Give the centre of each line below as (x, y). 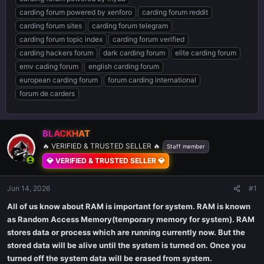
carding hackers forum (56, 53)
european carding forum (59, 80)
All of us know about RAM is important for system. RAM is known (129, 206)
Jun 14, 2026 (29, 188)
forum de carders (47, 93)
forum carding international (152, 80)
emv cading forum (49, 66)
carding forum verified (148, 39)
